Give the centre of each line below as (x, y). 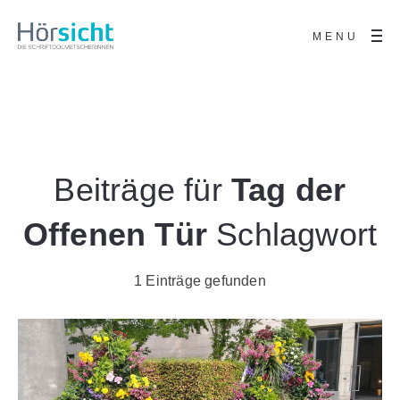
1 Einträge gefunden (200, 280)
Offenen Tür (115, 234)
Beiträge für (143, 189)
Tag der (289, 189)
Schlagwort (292, 234)
